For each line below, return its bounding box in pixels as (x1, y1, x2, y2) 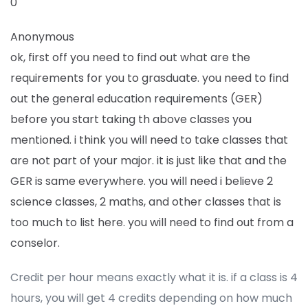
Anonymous (10, 29, 74, 45)
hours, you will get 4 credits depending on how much (10, 290, 292, 306)
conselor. (10, 235, 60, 251)
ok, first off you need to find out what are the (10, 49, 250, 65)
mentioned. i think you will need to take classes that (10, 132, 288, 148)
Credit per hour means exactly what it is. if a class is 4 (10, 269, 298, 285)
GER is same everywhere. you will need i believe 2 (10, 173, 273, 189)
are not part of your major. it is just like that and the (10, 153, 287, 168)
